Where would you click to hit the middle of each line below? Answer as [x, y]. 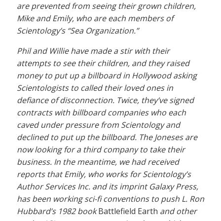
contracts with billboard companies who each [101, 113]
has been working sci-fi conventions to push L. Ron [110, 199]
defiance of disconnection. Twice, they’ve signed [105, 100]
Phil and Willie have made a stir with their [93, 51]
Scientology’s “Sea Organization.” [78, 31]
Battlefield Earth [128, 211]
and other [177, 211]
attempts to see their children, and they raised [103, 63]
